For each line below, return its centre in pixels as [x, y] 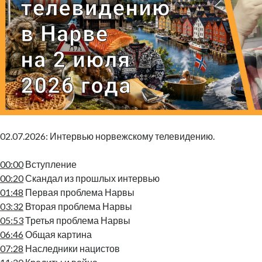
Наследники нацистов [72, 248]
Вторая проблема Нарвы [78, 206]
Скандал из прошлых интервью [92, 178]
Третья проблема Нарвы [77, 220]
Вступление [50, 164]
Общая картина [58, 234]
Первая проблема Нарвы [79, 192]
